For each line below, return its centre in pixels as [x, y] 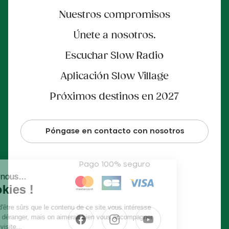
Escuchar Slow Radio [114, 56]
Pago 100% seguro [114, 165]
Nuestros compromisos [114, 15]
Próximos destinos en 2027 [114, 97]
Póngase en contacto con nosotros [114, 131]
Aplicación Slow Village [114, 77]
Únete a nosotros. [114, 36]
